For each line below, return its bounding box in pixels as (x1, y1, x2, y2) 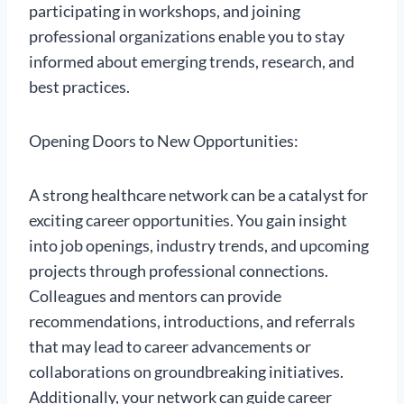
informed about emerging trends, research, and (29, 51, 354, 72)
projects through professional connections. (29, 261, 328, 281)
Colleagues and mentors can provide (29, 286, 281, 307)
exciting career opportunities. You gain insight (29, 210, 347, 231)
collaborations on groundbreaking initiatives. (29, 362, 344, 382)
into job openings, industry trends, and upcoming (29, 235, 369, 256)
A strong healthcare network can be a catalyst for (29, 185, 368, 206)
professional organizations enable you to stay (29, 26, 344, 47)
